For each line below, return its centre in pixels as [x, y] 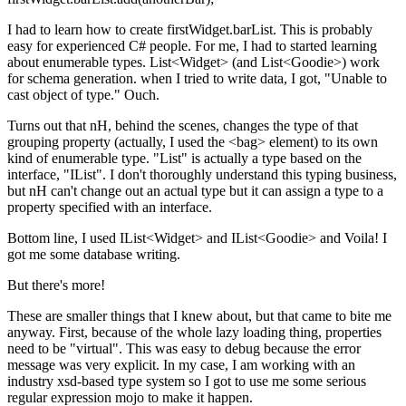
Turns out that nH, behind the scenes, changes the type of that [183, 126]
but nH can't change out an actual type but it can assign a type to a [195, 191]
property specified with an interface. [110, 208]
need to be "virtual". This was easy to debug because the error [184, 349]
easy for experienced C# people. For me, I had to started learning [192, 46]
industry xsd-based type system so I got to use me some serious [187, 382]
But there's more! [56, 285]
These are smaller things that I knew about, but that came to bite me [199, 316]
